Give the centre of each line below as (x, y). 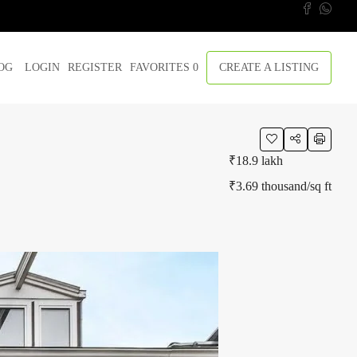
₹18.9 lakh (256, 161)
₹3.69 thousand (268, 186)
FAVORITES (161, 67)
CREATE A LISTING (269, 67)
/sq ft (319, 186)
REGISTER (95, 67)
